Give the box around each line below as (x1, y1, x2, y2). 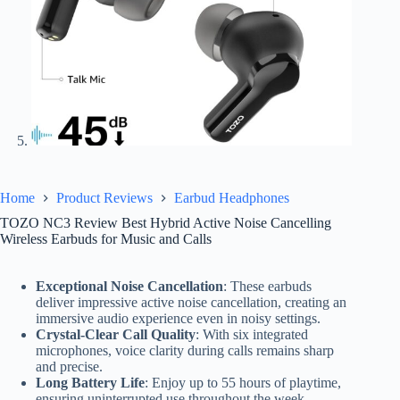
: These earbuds (223, 278, 312, 294)
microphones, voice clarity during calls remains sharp (36, 342, 334, 358)
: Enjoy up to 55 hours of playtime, (145, 374, 341, 390)
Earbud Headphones (174, 189, 289, 205)
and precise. (36, 358, 103, 374)
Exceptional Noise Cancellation (36, 278, 223, 294)
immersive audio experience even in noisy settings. (36, 310, 321, 326)
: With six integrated (196, 326, 308, 342)
